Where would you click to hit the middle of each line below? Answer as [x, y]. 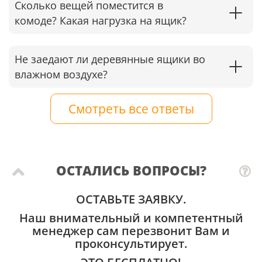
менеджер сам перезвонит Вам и [131, 231]
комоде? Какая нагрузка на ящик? [101, 21]
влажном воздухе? [61, 75]
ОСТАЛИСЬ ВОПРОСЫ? [131, 170]
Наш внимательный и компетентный [131, 218]
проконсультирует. [131, 244]
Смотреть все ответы [131, 109]
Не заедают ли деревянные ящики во [110, 59]
